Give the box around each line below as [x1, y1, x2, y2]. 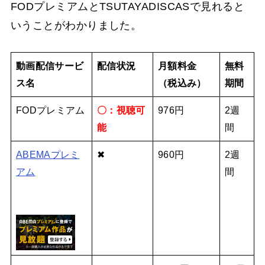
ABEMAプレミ [16, 148, 80, 160]
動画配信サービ [16, 60, 84, 71]
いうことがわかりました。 [10, 19, 142, 31]
